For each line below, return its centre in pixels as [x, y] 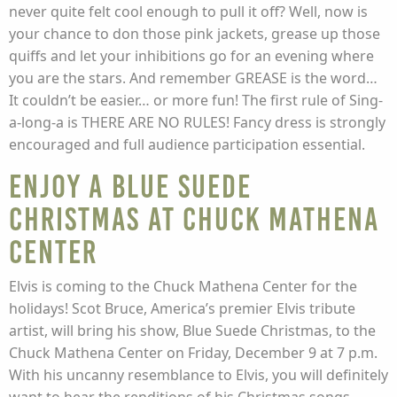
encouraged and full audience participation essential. [187, 144]
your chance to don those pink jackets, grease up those [195, 34]
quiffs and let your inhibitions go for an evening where [191, 56]
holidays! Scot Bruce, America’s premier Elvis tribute [182, 308]
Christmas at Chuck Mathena [194, 219]
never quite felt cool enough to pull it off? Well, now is [188, 12]
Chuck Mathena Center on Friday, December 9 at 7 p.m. [193, 353]
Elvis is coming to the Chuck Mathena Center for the [183, 286]
